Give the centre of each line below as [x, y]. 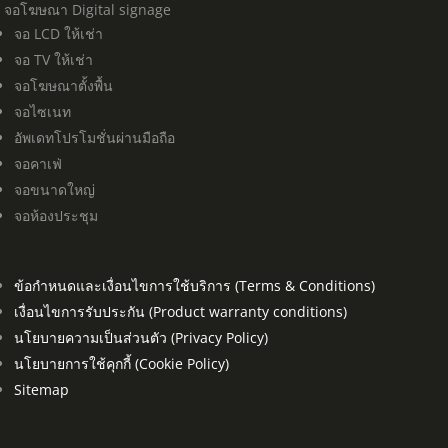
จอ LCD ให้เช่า [58, 33]
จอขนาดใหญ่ [54, 189]
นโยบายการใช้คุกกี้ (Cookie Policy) [121, 363]
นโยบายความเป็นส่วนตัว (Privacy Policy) [141, 337]
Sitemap [41, 389]
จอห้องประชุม [56, 215]
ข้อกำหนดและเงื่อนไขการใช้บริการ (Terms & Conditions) [194, 285]
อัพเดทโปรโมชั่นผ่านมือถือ [94, 137]
